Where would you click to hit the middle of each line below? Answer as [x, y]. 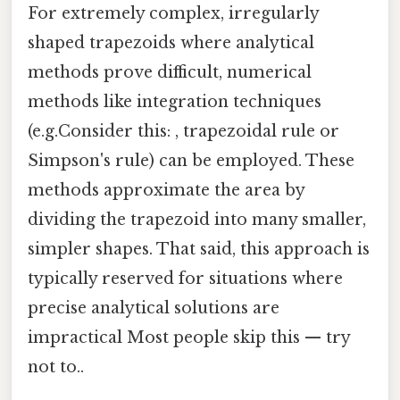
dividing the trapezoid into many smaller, [197, 220]
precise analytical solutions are [154, 308]
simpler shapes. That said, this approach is [199, 250]
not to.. [56, 367]
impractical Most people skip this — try [189, 338]
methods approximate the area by [166, 191]
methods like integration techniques [175, 102]
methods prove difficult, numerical [170, 73]
